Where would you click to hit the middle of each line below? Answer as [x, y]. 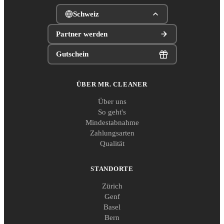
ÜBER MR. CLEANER [112, 84]
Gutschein [72, 54]
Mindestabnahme [112, 123]
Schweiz [86, 14]
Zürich [112, 186]
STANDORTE [112, 169]
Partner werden [82, 34]
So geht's [112, 112]
